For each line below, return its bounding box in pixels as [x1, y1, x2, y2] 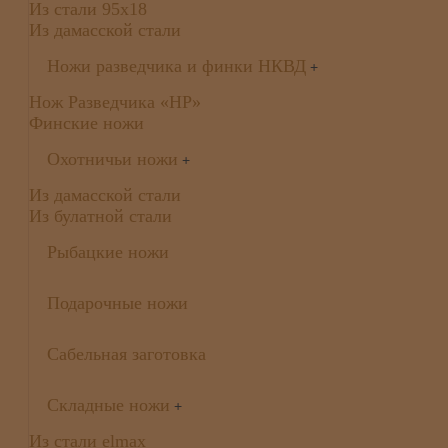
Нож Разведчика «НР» [28, 91, 201, 112]
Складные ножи [46, 394, 170, 415]
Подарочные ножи [46, 292, 188, 313]
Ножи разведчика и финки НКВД [46, 55, 306, 76]
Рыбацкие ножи [46, 241, 169, 262]
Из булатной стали [28, 205, 172, 226]
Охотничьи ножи [46, 148, 178, 169]
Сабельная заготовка [46, 343, 206, 364]
